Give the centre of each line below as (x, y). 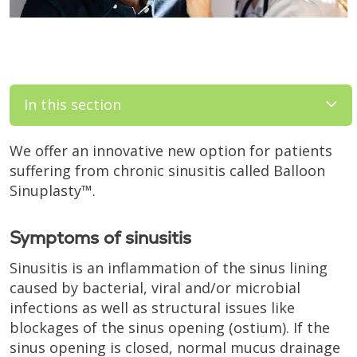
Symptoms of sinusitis (100, 237)
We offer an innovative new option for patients (171, 150)
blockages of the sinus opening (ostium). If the (170, 327)
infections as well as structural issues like (152, 307)
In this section (73, 104)
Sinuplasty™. (53, 190)
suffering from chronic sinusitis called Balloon (167, 170)
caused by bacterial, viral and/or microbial (155, 287)
